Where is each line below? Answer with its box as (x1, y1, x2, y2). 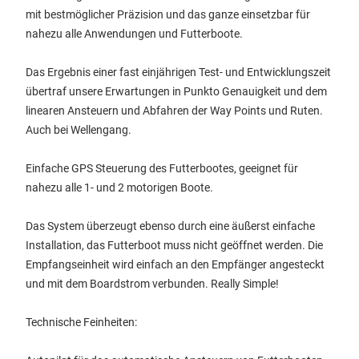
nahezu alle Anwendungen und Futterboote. (26, 27, 243, 40)
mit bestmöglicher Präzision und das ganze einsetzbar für (26, 8, 310, 21)
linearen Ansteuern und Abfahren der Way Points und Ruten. (26, 104, 323, 117)
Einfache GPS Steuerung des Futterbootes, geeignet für (26, 162, 298, 175)
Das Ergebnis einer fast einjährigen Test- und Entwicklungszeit (26, 66, 331, 79)
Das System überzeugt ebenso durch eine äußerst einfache (26, 220, 315, 232)
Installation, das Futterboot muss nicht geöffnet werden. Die (26, 239, 323, 252)
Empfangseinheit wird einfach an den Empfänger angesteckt (26, 258, 325, 271)
